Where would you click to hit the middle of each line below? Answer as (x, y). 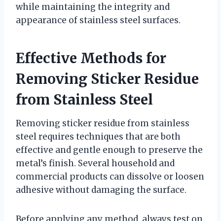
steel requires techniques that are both (98, 136)
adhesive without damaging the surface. (101, 190)
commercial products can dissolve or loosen (110, 176)
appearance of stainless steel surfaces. (98, 20)
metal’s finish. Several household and (95, 163)
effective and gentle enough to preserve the (109, 150)
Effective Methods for (91, 58)
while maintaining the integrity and (93, 7)
